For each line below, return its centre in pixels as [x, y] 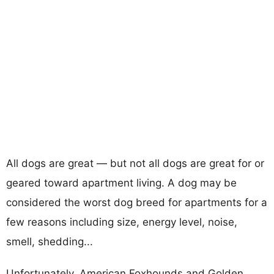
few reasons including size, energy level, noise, [122, 222]
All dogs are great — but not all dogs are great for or [135, 163]
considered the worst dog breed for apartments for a [137, 202]
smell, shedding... [50, 241]
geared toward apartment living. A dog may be [121, 183]
